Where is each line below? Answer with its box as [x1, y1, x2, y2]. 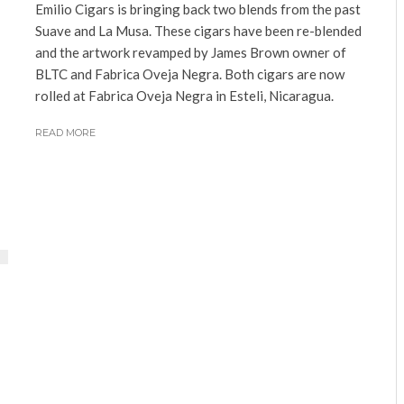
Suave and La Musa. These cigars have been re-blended [35, 23, 362, 39]
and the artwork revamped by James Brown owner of [35, 44, 346, 60]
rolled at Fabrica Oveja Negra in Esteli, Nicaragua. [35, 87, 336, 104]
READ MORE [35, 126, 96, 139]
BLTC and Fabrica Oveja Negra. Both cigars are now [35, 66, 344, 82]
